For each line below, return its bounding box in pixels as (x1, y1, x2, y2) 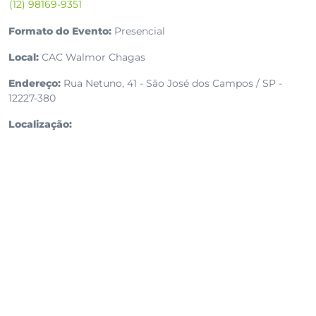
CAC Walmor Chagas (39, 51, 145, 64)
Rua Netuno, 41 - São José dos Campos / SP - (61, 77, 282, 90)
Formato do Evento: (8, 25, 111, 38)
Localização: (8, 118, 72, 131)
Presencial (111, 25, 165, 38)
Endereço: (8, 77, 61, 90)
